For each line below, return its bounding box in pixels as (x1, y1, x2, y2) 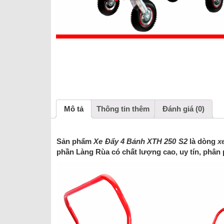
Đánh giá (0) (162, 104, 204, 113)
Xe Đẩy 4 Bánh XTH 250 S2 (93, 136, 187, 145)
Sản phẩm (56, 136, 94, 145)
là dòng (187, 136, 218, 145)
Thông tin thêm (96, 104, 149, 113)
